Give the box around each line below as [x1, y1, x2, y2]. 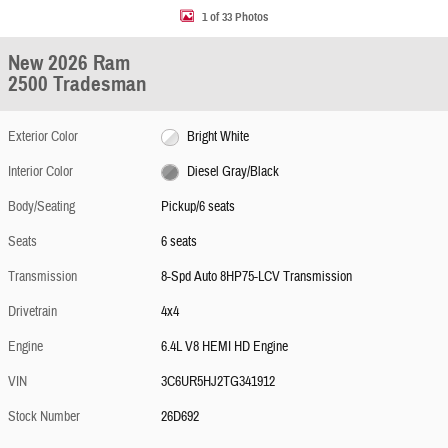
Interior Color [8, 163, 73, 181]
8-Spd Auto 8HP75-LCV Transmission [161, 268, 353, 286]
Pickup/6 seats [161, 198, 236, 216]
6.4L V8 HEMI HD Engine [161, 338, 289, 356]
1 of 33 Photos [202, 9, 268, 24]
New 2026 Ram [8, 50, 130, 76]
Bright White [186, 128, 249, 146]
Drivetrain [8, 303, 57, 321]
